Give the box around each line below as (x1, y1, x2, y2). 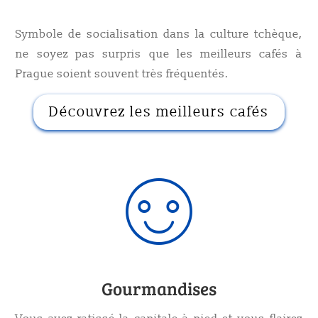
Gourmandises (102, 276, 216, 300)
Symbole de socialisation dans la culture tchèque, (16, 27, 302, 41)
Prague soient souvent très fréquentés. (16, 67, 229, 81)
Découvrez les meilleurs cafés (49, 104, 269, 121)
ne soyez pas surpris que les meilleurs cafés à (16, 47, 302, 61)
